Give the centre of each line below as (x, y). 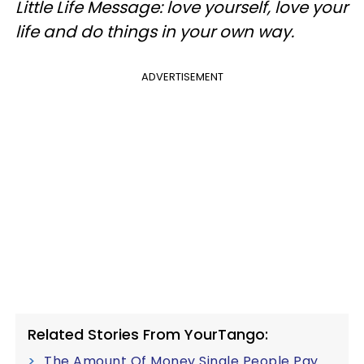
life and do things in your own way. (155, 32)
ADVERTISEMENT (182, 77)
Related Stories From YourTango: (148, 334)
